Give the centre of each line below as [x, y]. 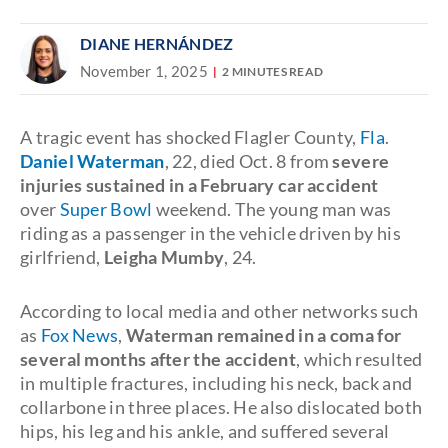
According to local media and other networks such [219, 311]
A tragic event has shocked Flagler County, [190, 137]
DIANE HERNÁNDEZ [157, 43]
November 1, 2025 [144, 71]
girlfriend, [60, 257]
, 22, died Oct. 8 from [248, 161]
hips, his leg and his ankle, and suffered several [205, 431]
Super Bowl [106, 209]
